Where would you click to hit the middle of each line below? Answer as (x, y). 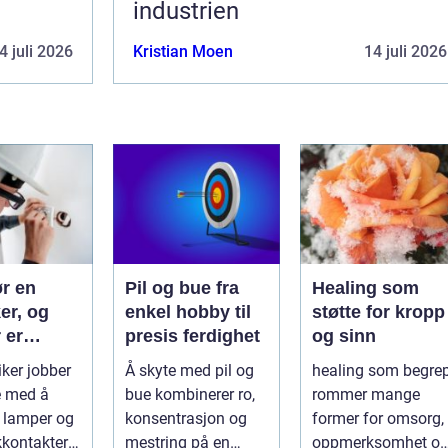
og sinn (344, 335)
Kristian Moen (183, 51)
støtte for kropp (378, 311)
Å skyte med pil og (189, 370)
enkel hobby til (188, 311)
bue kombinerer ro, (190, 394)
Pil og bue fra (170, 287)
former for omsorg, (378, 418)
